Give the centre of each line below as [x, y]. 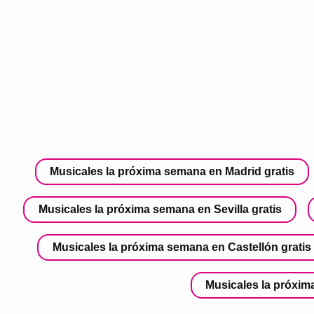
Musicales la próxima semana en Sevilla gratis [160, 209]
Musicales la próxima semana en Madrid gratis [172, 171]
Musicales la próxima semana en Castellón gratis [182, 247]
